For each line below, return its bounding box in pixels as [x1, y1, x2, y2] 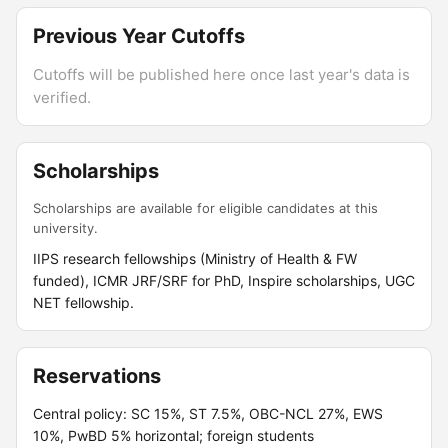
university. [33, 220, 98, 236]
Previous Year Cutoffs [33, 24, 245, 48]
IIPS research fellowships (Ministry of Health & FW [33, 250, 357, 267]
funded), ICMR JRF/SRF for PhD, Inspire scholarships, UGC [33, 272, 415, 289]
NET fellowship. [33, 294, 134, 311]
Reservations [33, 364, 161, 388]
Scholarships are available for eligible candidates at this [33, 200, 378, 216]
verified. [33, 88, 91, 107]
